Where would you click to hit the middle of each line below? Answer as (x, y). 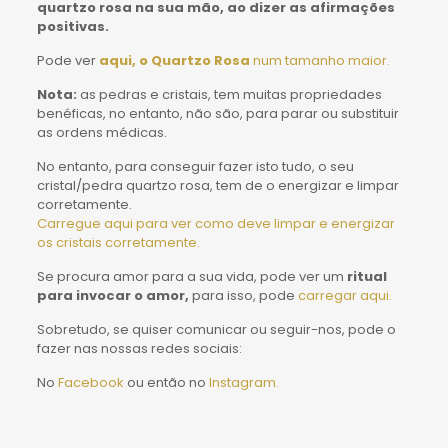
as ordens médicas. (101, 132)
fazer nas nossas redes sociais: (139, 348)
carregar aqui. (344, 295)
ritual (365, 276)
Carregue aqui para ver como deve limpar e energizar (215, 223)
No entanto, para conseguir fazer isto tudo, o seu (195, 166)
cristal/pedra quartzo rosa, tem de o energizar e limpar (217, 185)
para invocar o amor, (112, 295)
